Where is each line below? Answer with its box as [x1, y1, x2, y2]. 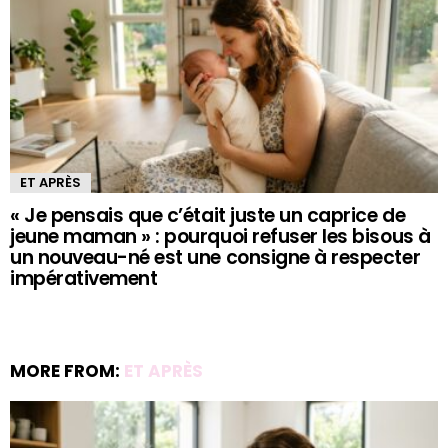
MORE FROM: [10, 358, 124, 383]
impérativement [10, 264, 158, 292]
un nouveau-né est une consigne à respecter [10, 243, 421, 271]
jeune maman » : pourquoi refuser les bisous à [10, 222, 431, 250]
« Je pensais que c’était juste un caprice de [10, 201, 406, 229]
